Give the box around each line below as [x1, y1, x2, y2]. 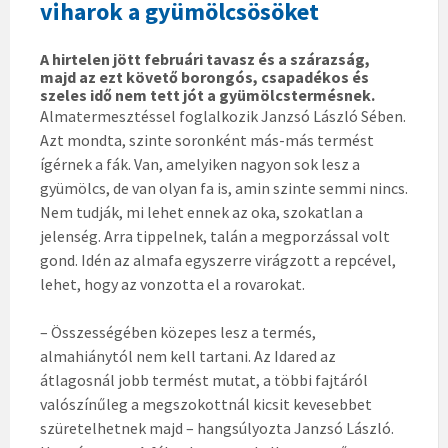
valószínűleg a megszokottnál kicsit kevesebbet [40, 393, 372, 414]
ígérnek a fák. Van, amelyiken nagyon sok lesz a [40, 153, 360, 174]
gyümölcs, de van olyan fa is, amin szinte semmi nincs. [40, 177, 408, 198]
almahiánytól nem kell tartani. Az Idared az [40, 345, 336, 366]
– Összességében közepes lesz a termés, [40, 321, 316, 342]
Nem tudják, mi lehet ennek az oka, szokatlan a [40, 201, 363, 222]
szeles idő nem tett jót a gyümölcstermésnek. [40, 84, 375, 105]
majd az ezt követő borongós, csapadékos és [40, 66, 369, 87]
